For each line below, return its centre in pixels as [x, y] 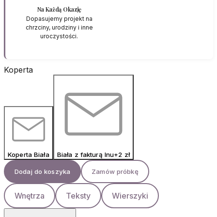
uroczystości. [59, 36]
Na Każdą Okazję [59, 9]
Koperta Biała [29, 154]
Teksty [78, 195]
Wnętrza [30, 195]
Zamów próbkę [115, 171]
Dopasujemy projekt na [59, 19]
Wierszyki [130, 195]
